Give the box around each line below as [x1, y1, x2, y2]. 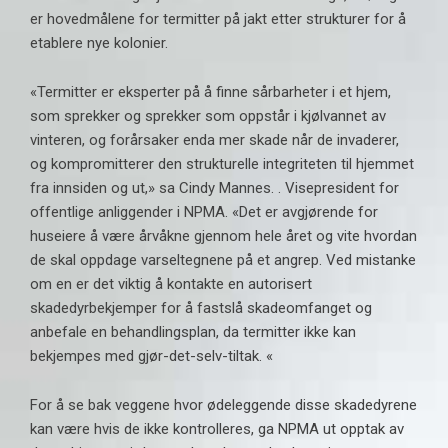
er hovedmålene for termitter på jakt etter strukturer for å [30, 10, 406, 29]
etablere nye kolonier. [30, 34, 168, 53]
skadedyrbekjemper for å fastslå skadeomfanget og [30, 299, 372, 318]
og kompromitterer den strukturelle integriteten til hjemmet [30, 155, 414, 174]
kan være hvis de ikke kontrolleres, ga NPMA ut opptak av [30, 420, 404, 439]
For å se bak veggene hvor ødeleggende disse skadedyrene [30, 396, 417, 415]
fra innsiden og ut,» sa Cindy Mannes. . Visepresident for [30, 179, 399, 198]
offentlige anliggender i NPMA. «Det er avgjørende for [30, 203, 378, 222]
